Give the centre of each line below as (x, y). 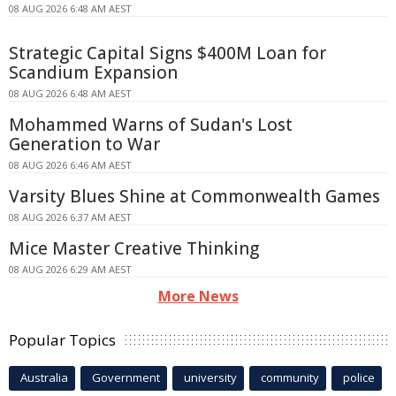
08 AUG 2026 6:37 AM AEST (70, 217)
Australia (44, 378)
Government (126, 378)
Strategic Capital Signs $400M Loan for (168, 53)
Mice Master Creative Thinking (134, 249)
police (359, 378)
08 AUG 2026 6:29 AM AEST (70, 270)
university (210, 378)
